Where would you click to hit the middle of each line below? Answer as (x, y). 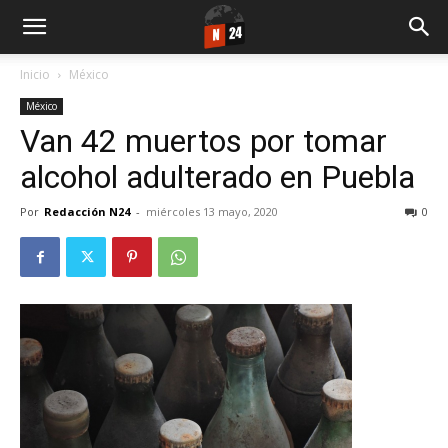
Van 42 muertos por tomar (203, 141)
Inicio (35, 74)
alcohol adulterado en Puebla (217, 177)
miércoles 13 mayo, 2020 (212, 211)
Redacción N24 (87, 211)
